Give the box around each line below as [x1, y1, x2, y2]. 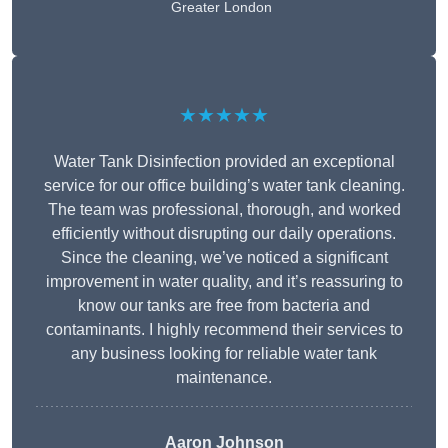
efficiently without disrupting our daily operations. [52, 225, 396, 243]
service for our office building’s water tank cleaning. [43, 177, 405, 195]
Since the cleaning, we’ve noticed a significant [60, 249, 388, 267]
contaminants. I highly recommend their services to [45, 321, 403, 339]
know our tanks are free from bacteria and [78, 297, 370, 315]
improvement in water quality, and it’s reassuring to [45, 273, 403, 291]
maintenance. [176, 369, 272, 387]
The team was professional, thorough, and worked [47, 201, 401, 219]
